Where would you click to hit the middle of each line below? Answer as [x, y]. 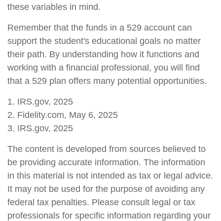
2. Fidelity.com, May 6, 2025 [63, 115]
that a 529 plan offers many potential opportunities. [107, 81]
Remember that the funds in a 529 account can [100, 28]
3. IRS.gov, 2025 [40, 128]
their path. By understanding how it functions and [103, 54]
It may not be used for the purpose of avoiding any [106, 189]
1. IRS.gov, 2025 [40, 102]
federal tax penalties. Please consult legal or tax [101, 202]
